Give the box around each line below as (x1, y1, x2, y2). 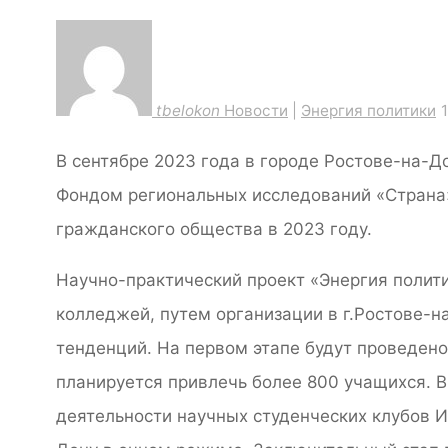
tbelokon (156, 100, 220, 120)
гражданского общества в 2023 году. (56, 218, 372, 239)
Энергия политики (301, 100, 436, 120)
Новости (224, 100, 288, 120)
